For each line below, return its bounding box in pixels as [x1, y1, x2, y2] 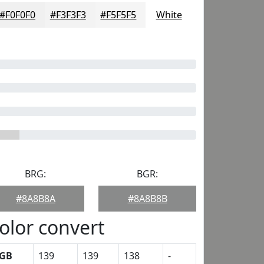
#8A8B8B [127, 192, 167, 205]
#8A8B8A [15, 192, 55, 205]
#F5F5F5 [100, 8, 137, 21]
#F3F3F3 [49, 8, 86, 21]
